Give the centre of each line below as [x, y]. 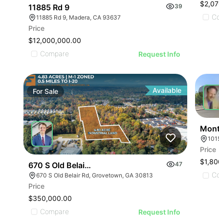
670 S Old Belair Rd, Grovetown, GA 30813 [95, 175]
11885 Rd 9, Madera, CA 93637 [78, 17]
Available [167, 90]
